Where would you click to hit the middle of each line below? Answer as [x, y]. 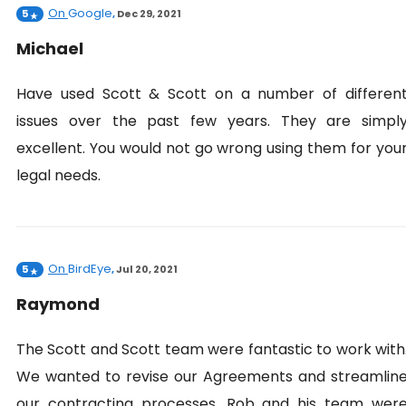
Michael [50, 48]
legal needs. [58, 175]
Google [90, 13]
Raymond [58, 304]
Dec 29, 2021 [149, 13]
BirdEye [90, 268]
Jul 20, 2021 [147, 269]
